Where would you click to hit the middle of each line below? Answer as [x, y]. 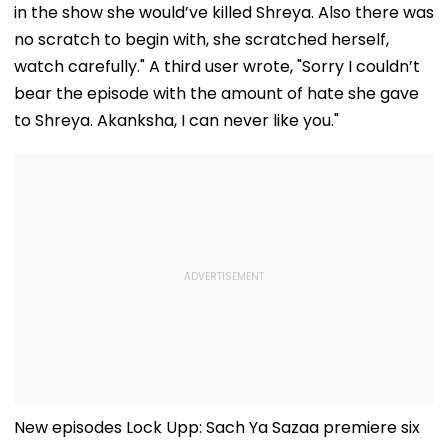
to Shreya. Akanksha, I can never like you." [176, 120]
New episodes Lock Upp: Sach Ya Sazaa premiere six [217, 427]
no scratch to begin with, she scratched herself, [201, 39]
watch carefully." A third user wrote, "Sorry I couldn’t [217, 66]
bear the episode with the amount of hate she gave [216, 93]
